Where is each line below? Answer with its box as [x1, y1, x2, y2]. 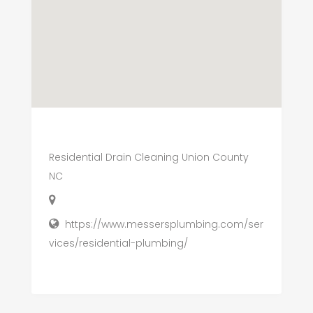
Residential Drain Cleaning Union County [48, 150, 249, 164]
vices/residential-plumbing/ [48, 235, 188, 250]
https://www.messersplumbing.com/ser [64, 217, 263, 231]
